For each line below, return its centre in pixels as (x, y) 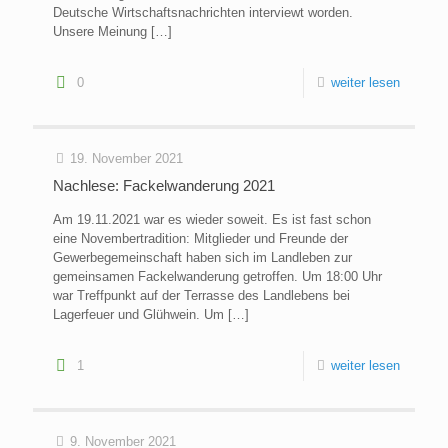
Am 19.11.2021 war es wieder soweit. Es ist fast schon (212, 220)
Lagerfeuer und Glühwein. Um (138, 315)
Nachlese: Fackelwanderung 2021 (164, 186)
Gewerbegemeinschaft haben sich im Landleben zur (202, 258)
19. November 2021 (126, 159)
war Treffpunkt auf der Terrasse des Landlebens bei (201, 296)
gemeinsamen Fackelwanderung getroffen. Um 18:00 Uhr (217, 277)
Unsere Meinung (100, 32)
